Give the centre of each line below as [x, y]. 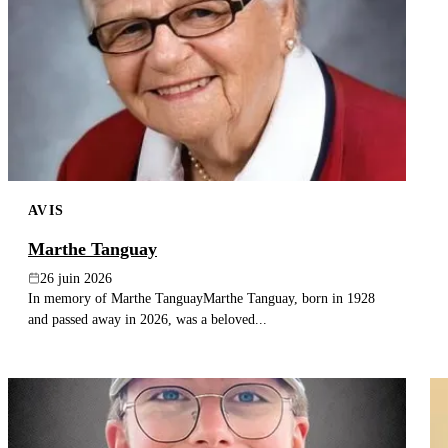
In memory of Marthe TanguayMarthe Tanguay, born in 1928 [201, 297]
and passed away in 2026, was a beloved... [147, 318]
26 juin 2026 [76, 278]
